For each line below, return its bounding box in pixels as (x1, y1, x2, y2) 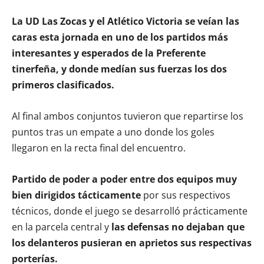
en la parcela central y (12, 220, 111, 233)
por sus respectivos (141, 188, 230, 202)
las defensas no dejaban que (111, 220, 245, 233)
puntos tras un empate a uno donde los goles (12, 125, 214, 138)
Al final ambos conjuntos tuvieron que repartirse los (12, 109, 243, 123)
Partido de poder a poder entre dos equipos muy (12, 172, 237, 186)
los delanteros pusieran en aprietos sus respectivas (12, 236, 252, 249)
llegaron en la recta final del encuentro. (12, 141, 186, 154)
